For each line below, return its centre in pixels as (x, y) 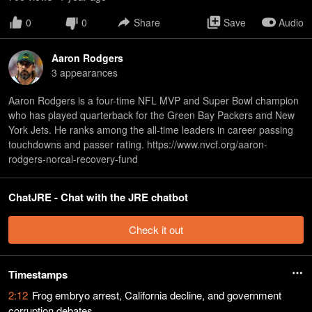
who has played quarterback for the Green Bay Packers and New (151, 115)
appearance (85, 72)
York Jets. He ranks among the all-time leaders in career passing (151, 130)
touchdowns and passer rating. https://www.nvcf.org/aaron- (138, 144)
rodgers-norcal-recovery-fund (73, 159)
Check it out (156, 229)
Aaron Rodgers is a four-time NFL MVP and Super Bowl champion (154, 100)
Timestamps (38, 274)
